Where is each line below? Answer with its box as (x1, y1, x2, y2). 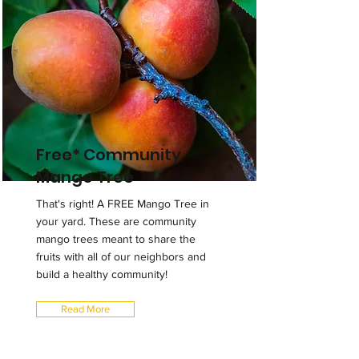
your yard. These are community (36, 215, 196, 228)
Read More (61, 303, 110, 315)
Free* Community (36, 143, 181, 166)
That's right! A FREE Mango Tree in (36, 197, 209, 210)
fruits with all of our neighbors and (36, 250, 206, 263)
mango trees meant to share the (36, 232, 196, 245)
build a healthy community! (36, 268, 167, 280)
